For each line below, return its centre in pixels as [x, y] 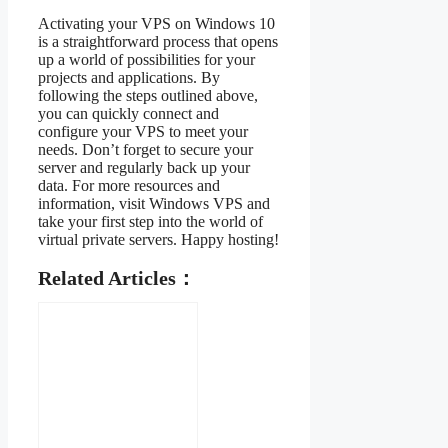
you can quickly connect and [128, 113]
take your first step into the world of [150, 221]
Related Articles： [117, 277]
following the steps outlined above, [148, 95]
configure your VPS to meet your [143, 131]
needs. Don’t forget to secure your [145, 149]
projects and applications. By [129, 77]
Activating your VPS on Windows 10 [156, 23]
